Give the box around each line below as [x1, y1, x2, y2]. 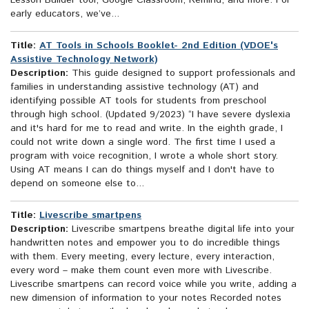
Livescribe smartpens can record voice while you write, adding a [10, 277, 297, 292]
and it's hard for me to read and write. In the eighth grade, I [10, 121, 283, 136]
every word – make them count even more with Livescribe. [10, 263, 272, 278]
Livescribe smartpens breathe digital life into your [68, 222, 295, 237]
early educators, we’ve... [10, 7, 119, 21]
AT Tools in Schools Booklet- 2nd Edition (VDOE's [39, 39, 278, 53]
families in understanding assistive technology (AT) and [10, 80, 259, 94]
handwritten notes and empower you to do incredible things [10, 236, 280, 250]
